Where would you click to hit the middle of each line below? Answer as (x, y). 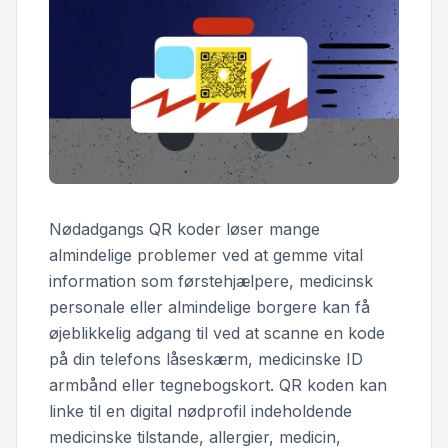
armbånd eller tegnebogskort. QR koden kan (218, 384)
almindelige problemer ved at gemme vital (206, 254)
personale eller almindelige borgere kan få (209, 306)
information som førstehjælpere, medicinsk (211, 280)
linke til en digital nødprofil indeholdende (200, 410)
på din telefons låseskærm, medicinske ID (206, 358)
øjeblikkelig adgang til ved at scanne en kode (217, 332)
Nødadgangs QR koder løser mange (184, 228)
